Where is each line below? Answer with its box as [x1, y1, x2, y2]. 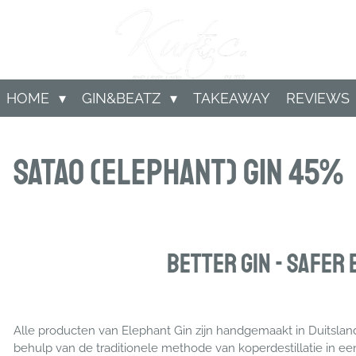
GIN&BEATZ [82, 90, 164, 106]
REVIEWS [286, 90, 350, 106]
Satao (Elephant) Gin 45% [13, 150, 343, 195]
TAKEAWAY [193, 90, 271, 106]
